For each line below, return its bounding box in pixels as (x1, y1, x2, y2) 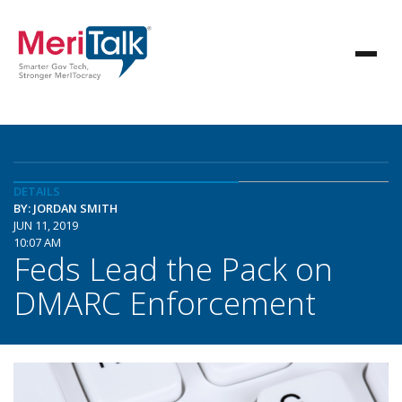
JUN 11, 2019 (13, 217, 78, 233)
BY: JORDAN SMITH (13, 200, 118, 216)
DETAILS (13, 183, 60, 199)
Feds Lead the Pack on (13, 247, 333, 290)
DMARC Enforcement (13, 281, 316, 324)
